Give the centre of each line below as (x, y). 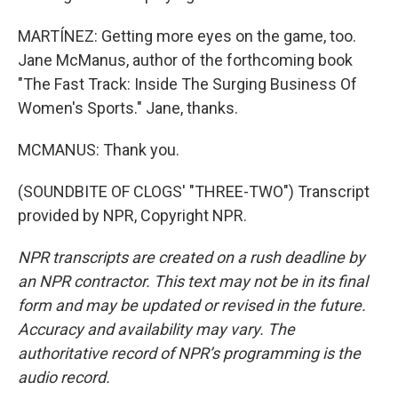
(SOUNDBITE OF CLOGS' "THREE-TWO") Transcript (194, 191)
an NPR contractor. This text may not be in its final (193, 281)
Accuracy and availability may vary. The (156, 329)
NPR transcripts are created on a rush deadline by (191, 257)
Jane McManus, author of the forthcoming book (185, 60)
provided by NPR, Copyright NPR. (132, 215)
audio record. (64, 377)
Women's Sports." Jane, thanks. (128, 108)
